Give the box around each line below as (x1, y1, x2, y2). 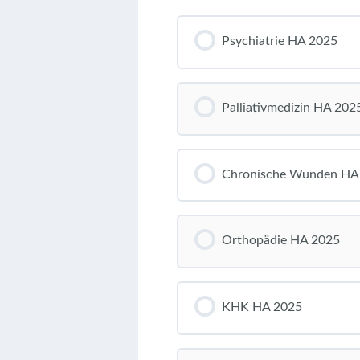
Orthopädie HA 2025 (222, 234, 340, 247)
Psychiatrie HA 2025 (222, 34, 337, 47)
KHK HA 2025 (222, 301, 302, 314)
